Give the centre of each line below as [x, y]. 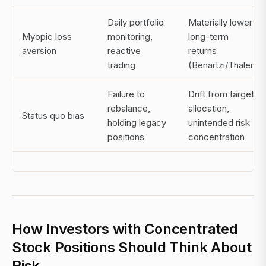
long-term [208, 37]
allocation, [209, 109]
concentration [216, 137]
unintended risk [219, 123]
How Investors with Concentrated [125, 229]
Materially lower [220, 23]
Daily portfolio [136, 23]
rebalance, [129, 109]
